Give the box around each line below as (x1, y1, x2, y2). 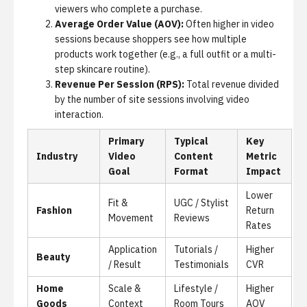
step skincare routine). (55, 63, 150, 75)
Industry (36, 150, 77, 162)
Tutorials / (174, 243, 218, 256)
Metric (246, 150, 277, 162)
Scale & (108, 282, 141, 295)
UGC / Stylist (174, 197, 229, 209)
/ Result (108, 258, 141, 271)
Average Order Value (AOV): (55, 18, 184, 30)
